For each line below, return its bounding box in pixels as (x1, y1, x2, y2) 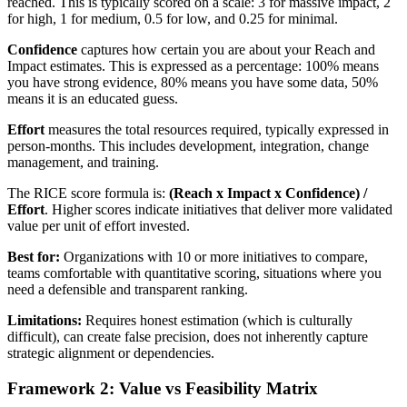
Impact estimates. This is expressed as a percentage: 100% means (7, 58, 379, 74)
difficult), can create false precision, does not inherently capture (7, 329, 368, 345)
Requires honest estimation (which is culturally (82, 313, 352, 329)
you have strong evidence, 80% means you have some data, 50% (7, 74, 378, 91)
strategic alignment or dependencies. (7, 345, 214, 362)
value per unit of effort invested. (7, 218, 190, 234)
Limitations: (7, 313, 82, 329)
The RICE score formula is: (7, 185, 169, 202)
